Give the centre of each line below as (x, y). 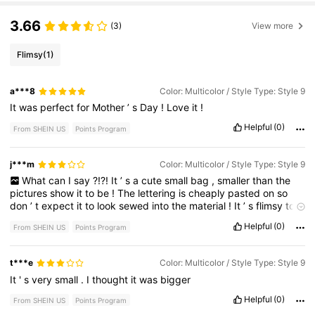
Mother (110, 108)
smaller (234, 181)
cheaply (208, 193)
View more (273, 25)
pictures (30, 193)
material (209, 206)
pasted (246, 193)
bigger (176, 279)
